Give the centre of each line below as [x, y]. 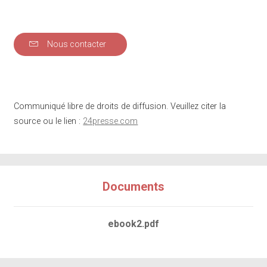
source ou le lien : [49, 122]
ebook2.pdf [133, 224]
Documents [133, 187]
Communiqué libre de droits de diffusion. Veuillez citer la [120, 107]
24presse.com [111, 122]
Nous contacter [76, 44]
